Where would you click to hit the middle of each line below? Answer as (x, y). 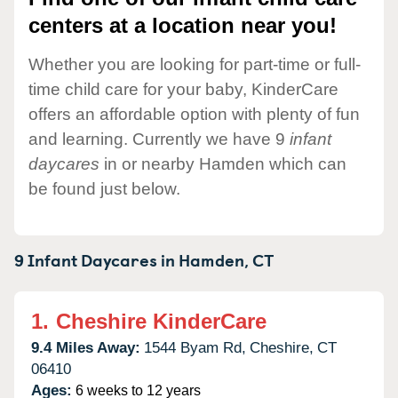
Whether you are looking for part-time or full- (195, 64)
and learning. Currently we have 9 (159, 139)
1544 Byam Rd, (195, 347)
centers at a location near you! (183, 26)
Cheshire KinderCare (161, 321)
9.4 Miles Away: (86, 347)
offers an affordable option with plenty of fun (194, 114)
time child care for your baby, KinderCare (183, 89)
